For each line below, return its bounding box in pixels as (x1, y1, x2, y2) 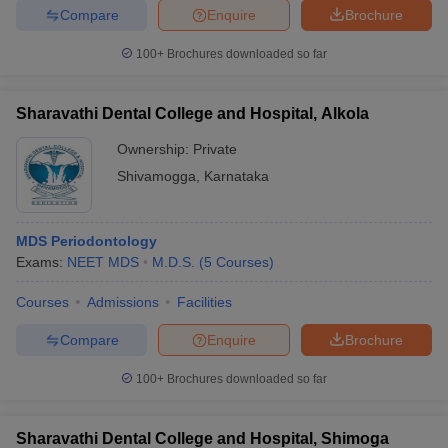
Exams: (16, 254, 67, 270)
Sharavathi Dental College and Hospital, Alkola (16, 105, 369, 122)
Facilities (177, 294, 232, 310)
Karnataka (204, 168, 269, 184)
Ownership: (117, 141, 193, 157)
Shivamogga (117, 168, 196, 184)
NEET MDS (67, 254, 139, 270)
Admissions (87, 294, 159, 310)
